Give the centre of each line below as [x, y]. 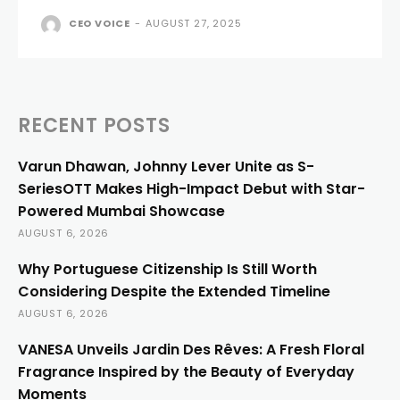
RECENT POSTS [94, 125]
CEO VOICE [100, 23]
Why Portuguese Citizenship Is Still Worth [167, 269]
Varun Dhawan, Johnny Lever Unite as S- [166, 166]
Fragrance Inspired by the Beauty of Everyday [186, 371]
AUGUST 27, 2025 [194, 23]
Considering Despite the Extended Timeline [174, 291]
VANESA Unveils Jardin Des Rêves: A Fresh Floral [191, 349]
